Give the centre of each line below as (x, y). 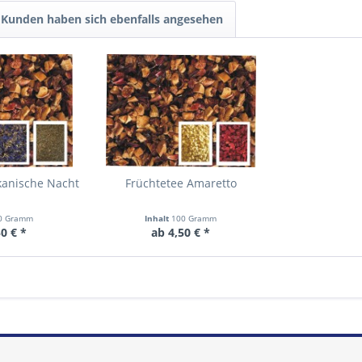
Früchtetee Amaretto (181, 183)
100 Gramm (194, 218)
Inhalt (158, 218)
